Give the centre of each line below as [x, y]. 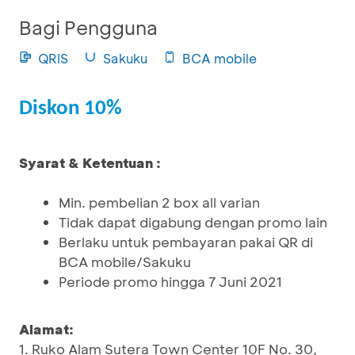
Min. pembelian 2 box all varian [159, 202]
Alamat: [46, 329]
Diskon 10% [71, 109]
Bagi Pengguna [88, 27]
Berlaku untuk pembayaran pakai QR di [186, 242]
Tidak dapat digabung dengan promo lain [193, 222]
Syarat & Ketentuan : [90, 162]
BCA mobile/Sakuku [125, 261]
